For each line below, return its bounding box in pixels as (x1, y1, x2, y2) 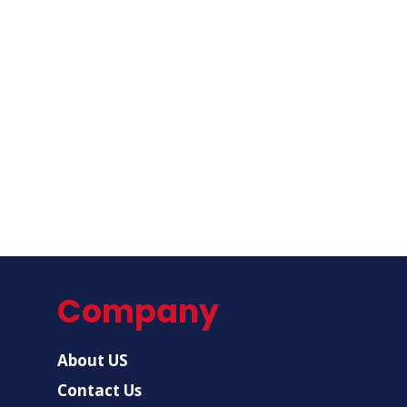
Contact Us (56, 380, 142, 401)
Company (56, 288, 219, 333)
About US (56, 349, 128, 371)
